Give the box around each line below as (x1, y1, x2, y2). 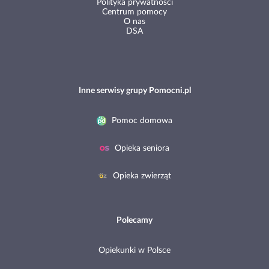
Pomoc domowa (109, 116, 172, 125)
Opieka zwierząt (110, 172, 171, 181)
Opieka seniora (112, 144, 169, 153)
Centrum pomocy (102, 8, 167, 17)
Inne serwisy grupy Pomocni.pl (78, 86, 191, 95)
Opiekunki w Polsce (98, 246, 171, 255)
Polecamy (116, 216, 153, 225)
